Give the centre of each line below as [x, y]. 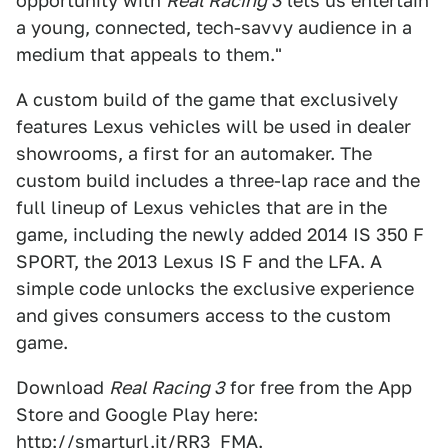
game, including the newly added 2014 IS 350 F [220, 234]
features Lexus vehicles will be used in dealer [213, 126]
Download [62, 387]
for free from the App [318, 387]
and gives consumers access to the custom [203, 315]
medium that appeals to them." [149, 54]
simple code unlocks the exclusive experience [215, 288]
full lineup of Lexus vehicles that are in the [201, 207]
